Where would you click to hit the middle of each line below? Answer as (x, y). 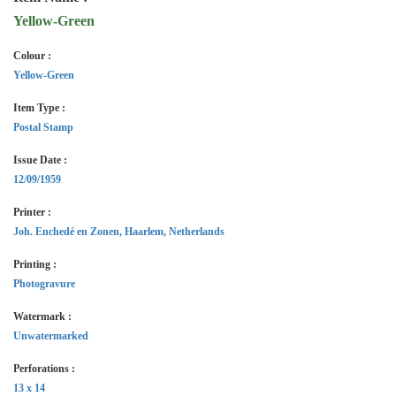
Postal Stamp (43, 127)
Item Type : (39, 108)
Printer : (32, 212)
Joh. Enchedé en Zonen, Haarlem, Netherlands (119, 232)
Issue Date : (40, 160)
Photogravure (44, 284)
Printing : (35, 264)
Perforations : (44, 369)
